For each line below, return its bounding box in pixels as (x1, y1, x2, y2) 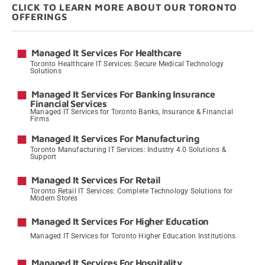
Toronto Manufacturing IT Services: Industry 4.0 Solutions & (30, 146, 226, 154)
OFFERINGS (12, 11, 67, 22)
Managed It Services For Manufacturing (31, 132, 199, 144)
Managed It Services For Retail (31, 174, 160, 185)
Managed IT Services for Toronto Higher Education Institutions (30, 232, 236, 241)
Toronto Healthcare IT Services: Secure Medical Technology (30, 60, 224, 69)
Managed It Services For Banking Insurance (31, 88, 215, 99)
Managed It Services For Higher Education (31, 215, 209, 227)
